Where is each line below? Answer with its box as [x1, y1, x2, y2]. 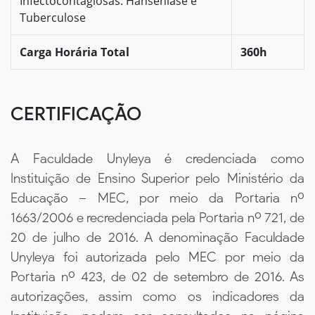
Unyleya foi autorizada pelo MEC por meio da [11, 248, 304, 265]
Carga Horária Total [20, 44, 129, 60]
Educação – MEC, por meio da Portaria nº [11, 189, 304, 206]
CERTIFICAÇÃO [11, 102, 141, 125]
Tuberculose [20, 9, 86, 25]
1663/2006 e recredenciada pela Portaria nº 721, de [11, 209, 304, 226]
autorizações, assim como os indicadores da [11, 288, 304, 304]
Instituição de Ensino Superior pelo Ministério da [11, 169, 304, 186]
